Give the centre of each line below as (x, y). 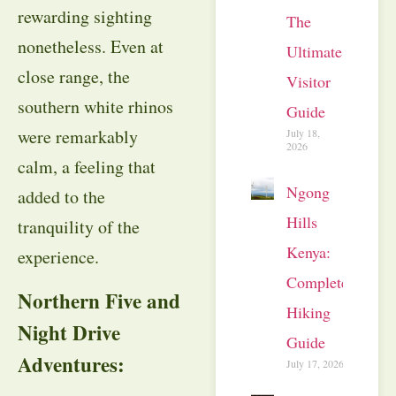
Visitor (308, 81)
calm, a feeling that (87, 166)
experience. (58, 256)
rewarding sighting (85, 16)
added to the (61, 196)
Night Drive (69, 333)
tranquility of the (79, 226)
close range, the (74, 76)
